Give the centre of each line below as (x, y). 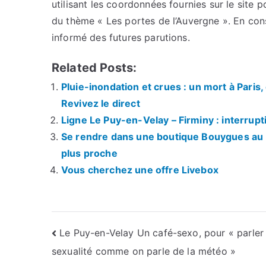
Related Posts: (94, 67)
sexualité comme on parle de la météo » (144, 251)
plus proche (89, 153)
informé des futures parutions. (121, 37)
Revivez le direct (101, 103)
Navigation (100, 235)
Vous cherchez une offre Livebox (140, 170)
